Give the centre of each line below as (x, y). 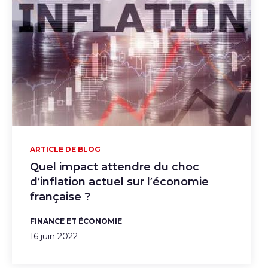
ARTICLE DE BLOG (65, 149)
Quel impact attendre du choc (115, 167)
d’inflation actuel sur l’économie (119, 182)
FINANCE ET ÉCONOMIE (76, 221)
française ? (60, 197)
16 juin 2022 (54, 236)
